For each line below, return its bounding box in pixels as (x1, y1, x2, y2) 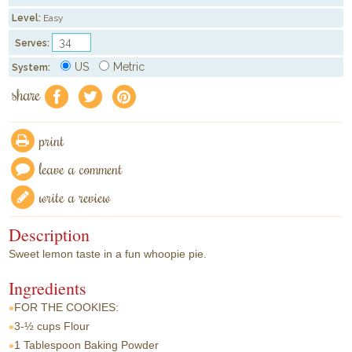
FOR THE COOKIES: (14, 301, 119, 314)
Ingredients (9, 277, 87, 300)
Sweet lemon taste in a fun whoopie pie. (9, 247, 207, 261)
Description (9, 223, 90, 247)
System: (12, 61, 51, 73)
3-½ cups (14, 320, 61, 333)
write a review (39, 186, 112, 208)
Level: (12, 12, 42, 24)
